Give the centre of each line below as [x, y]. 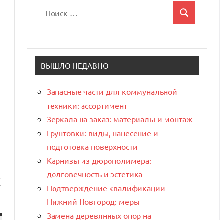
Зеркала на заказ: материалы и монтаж [119, 119]
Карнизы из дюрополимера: [99, 160]
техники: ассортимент [87, 105]
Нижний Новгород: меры [93, 202]
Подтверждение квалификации [106, 188]
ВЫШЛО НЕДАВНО [75, 66]
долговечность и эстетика [95, 174]
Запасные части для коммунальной [112, 92]
